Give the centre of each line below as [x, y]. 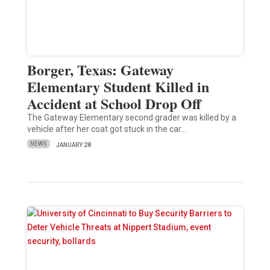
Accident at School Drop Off [114, 103]
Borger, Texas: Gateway [100, 69]
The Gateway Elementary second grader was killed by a [131, 117]
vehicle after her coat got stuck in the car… [106, 129]
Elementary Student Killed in [118, 86]
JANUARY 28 [73, 145]
